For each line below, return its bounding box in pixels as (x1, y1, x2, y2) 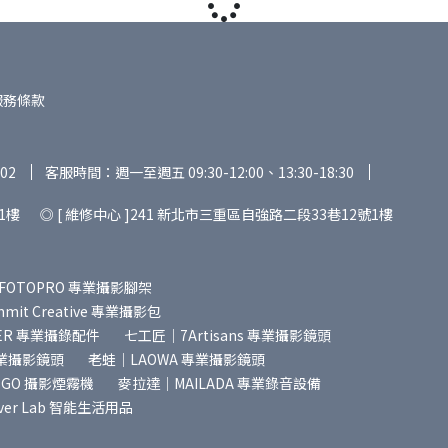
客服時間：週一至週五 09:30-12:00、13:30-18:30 (45, 162, 354, 183)
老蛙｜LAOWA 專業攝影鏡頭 (88, 349, 265, 370)
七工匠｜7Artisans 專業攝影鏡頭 (124, 325, 331, 346)
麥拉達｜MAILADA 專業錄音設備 (118, 373, 321, 394)
